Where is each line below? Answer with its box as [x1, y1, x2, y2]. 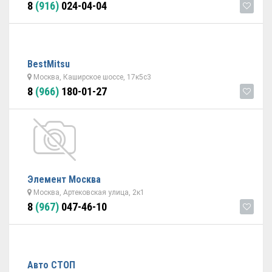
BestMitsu [27, 58, 70, 70]
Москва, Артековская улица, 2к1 [32, 188, 144, 197]
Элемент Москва [27, 174, 101, 185]
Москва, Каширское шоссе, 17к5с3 [32, 73, 151, 81]
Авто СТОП [27, 259, 75, 271]
